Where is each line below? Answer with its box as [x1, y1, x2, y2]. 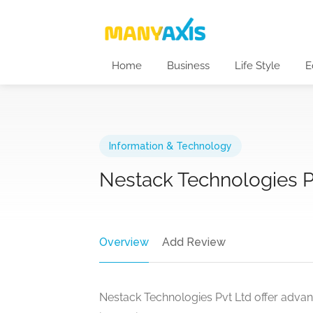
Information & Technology [109, 140, 232, 152]
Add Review [162, 235, 226, 249]
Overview [99, 235, 149, 249]
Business [167, 59, 210, 72]
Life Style [235, 59, 280, 72]
